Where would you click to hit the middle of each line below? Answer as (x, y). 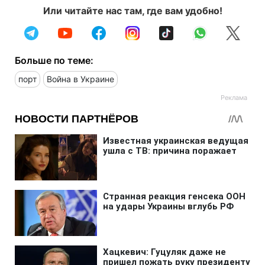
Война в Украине (80, 79)
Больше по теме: (54, 60)
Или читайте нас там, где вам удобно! (132, 10)
